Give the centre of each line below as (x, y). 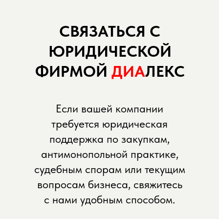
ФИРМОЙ (73, 72)
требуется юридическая (109, 124)
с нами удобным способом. (109, 200)
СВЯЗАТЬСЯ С (110, 32)
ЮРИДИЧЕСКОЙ (110, 52)
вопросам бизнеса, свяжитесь (109, 185)
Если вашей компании (109, 109)
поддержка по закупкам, (109, 139)
